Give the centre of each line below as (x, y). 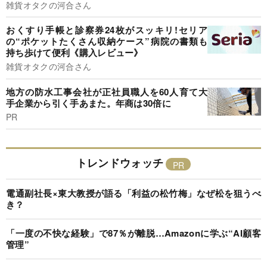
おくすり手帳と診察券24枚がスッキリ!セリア (107, 30)
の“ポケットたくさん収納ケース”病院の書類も (107, 41)
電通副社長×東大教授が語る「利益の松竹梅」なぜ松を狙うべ (133, 193)
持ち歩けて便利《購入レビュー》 (74, 53)
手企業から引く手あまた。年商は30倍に (89, 103)
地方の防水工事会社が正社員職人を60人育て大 (107, 91)
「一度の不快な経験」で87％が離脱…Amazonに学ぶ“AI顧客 (133, 233)
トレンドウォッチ (120, 163)
